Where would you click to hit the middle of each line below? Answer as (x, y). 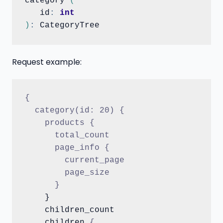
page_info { (67, 148)
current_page (74, 161)
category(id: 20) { (74, 111)
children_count (35, 210)
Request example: (47, 62)
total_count (67, 136)
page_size (67, 173)
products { (59, 123)
